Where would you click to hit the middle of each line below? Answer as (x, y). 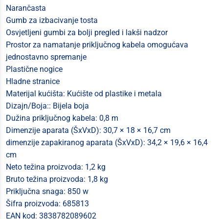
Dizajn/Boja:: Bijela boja (47, 106)
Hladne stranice (33, 81)
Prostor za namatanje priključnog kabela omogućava (97, 45)
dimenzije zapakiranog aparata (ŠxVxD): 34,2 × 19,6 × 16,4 (107, 142)
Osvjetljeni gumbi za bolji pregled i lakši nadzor (87, 33)
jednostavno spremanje (46, 57)
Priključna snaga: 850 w (47, 191)
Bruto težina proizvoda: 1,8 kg (57, 179)
